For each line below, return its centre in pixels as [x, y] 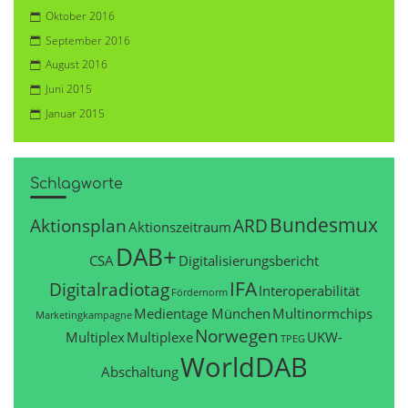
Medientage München [202, 314]
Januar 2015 [75, 113]
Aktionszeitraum [180, 227]
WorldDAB [244, 367]
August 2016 [76, 65]
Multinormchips [322, 314]
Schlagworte [76, 184]
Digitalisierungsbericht [249, 261]
